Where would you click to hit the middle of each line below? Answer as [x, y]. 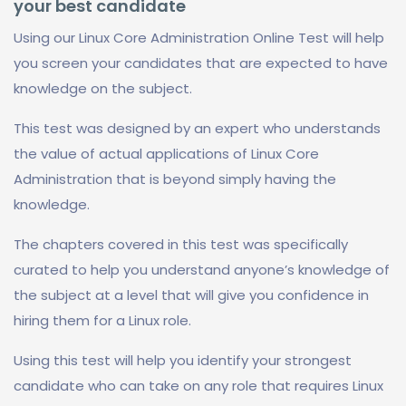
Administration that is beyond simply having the [175, 179]
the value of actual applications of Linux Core [166, 154]
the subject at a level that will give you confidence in [191, 295]
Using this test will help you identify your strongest [183, 360]
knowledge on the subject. [103, 88]
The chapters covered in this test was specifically [181, 244]
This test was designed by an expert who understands [197, 128]
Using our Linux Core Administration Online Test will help [199, 38]
